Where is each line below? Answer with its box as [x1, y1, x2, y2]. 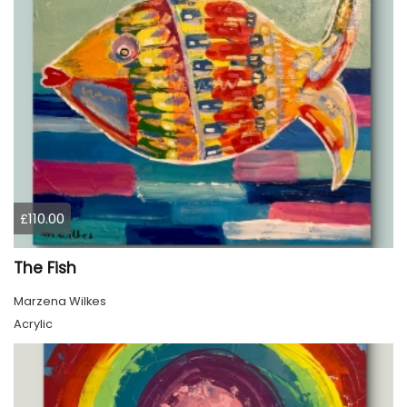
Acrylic [14, 315, 53, 333]
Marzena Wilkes [14, 293, 106, 311]
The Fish [14, 257, 76, 280]
